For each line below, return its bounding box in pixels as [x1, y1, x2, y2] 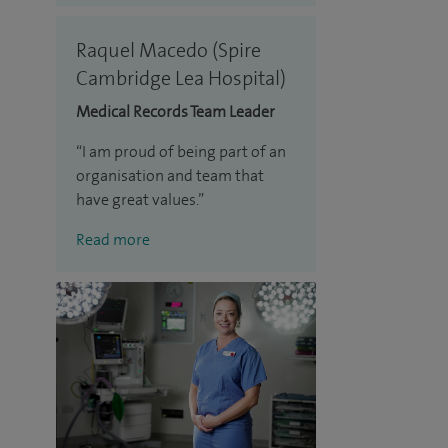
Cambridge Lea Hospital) [76, 64, 286, 91]
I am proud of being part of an [82, 140, 286, 162]
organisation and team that [76, 164, 264, 186]
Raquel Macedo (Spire [76, 36, 261, 63]
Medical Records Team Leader [76, 100, 275, 122]
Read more [76, 228, 150, 250]
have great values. [76, 188, 198, 210]
